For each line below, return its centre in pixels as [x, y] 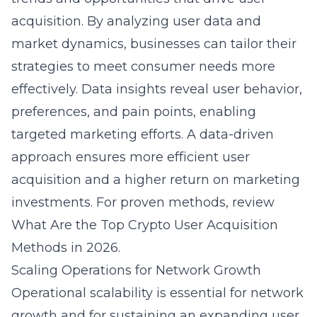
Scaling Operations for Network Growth [136, 270]
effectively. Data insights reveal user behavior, [157, 89]
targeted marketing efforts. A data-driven [143, 134]
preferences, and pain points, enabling [134, 112]
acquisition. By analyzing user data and [136, 21]
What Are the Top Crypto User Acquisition [145, 225]
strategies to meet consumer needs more [143, 67]
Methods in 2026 [65, 248]
